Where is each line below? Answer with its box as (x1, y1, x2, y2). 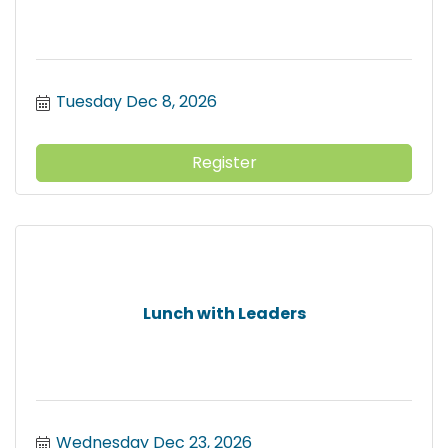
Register (191, 151, 257, 175)
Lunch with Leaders (142, 301, 306, 325)
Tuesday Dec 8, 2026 (56, 90, 217, 114)
